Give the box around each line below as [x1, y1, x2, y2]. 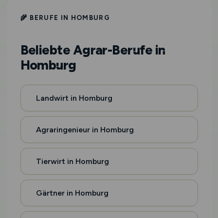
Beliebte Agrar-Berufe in [20, 42, 165, 58]
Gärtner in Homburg [36, 188, 109, 198]
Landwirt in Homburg [36, 93, 112, 103]
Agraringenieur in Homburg [36, 125, 134, 134]
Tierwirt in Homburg [36, 157, 109, 166]
